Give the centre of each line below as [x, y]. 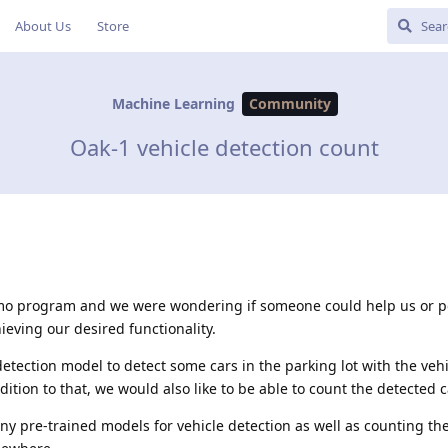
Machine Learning [173, 104]
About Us [43, 26]
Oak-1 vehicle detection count [224, 146]
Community [290, 104]
